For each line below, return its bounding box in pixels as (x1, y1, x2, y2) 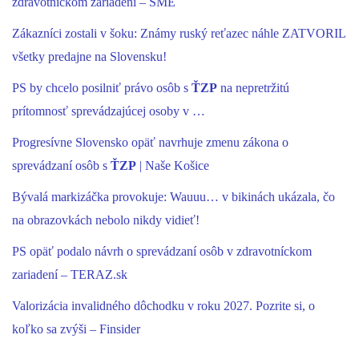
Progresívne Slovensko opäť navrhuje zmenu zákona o (12, 135, 288, 150)
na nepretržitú (217, 80, 289, 95)
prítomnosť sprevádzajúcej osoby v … (12, 103, 205, 119)
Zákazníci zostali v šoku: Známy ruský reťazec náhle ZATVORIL (12, 26, 345, 41)
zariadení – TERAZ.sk (12, 267, 127, 282)
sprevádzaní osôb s (12, 158, 111, 173)
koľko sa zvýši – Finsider (12, 321, 140, 337)
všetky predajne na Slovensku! (12, 49, 167, 64)
